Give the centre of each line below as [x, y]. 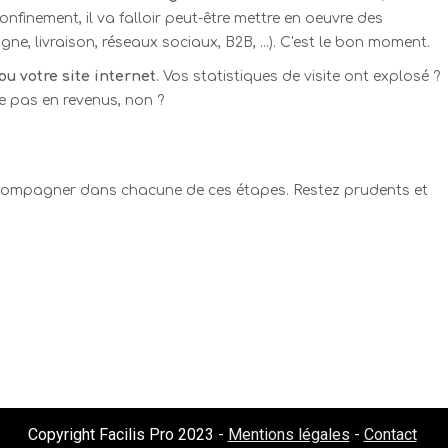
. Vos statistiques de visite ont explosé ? [298, 76]
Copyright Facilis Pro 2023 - [127, 434]
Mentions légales [288, 434]
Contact [390, 434]
